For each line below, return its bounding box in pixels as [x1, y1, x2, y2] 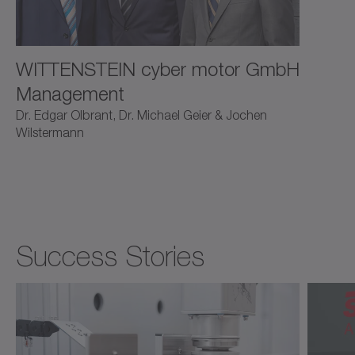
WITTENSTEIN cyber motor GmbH [16, 58, 300, 81]
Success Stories [16, 241, 204, 273]
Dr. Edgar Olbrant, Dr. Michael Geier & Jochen [16, 108, 267, 123]
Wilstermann [16, 125, 84, 140]
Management [16, 82, 124, 105]
